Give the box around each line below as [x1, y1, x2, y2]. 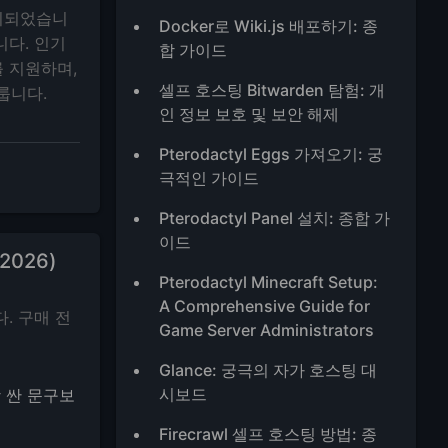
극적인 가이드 [159, 168, 260, 188]
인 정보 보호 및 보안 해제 [159, 104, 340, 124]
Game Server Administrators [159, 320, 375, 340]
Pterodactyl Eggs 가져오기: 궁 [159, 144, 384, 164]
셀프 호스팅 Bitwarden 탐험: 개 [159, 80, 386, 100]
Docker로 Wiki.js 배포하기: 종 [159, 16, 379, 36]
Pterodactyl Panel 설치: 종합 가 [159, 208, 391, 228]
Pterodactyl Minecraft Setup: [159, 272, 379, 292]
